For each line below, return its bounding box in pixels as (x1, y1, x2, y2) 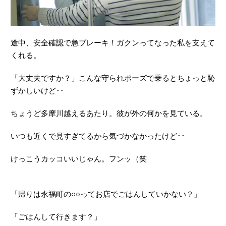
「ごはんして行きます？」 (11, 212, 101, 221)
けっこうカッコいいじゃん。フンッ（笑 (11, 154, 147, 163)
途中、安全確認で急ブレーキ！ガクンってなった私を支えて (11, 38, 215, 47)
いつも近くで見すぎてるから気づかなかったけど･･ (11, 132, 185, 141)
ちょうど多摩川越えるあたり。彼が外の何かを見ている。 (11, 109, 207, 118)
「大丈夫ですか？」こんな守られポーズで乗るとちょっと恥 (11, 74, 215, 83)
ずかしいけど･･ (11, 86, 64, 95)
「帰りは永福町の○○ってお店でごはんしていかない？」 (11, 190, 201, 199)
